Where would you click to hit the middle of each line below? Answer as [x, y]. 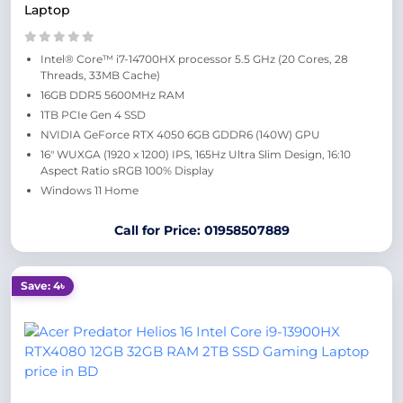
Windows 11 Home [90, 190]
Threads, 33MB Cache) [100, 75]
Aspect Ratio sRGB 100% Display [127, 170]
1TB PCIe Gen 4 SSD [93, 115]
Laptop [47, 10]
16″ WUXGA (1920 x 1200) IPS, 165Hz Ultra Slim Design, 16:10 [196, 154]
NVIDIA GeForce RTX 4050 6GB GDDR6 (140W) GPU [180, 134]
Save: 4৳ [43, 286]
